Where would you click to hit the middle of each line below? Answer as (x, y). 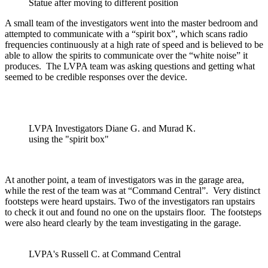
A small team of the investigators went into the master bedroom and (131, 23)
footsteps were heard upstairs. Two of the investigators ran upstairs (130, 201)
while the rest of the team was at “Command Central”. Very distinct (133, 190)
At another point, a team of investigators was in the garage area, (124, 179)
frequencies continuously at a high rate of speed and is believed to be (134, 44)
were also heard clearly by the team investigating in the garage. (123, 223)
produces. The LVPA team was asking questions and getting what (130, 66)
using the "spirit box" (69, 139)
